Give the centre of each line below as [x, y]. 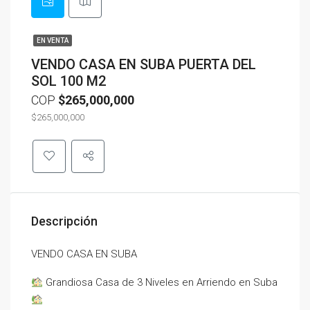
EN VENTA [53, 40]
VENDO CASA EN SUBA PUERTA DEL [144, 64]
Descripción [64, 221]
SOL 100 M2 [69, 81]
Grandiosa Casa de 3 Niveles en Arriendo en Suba [161, 282]
